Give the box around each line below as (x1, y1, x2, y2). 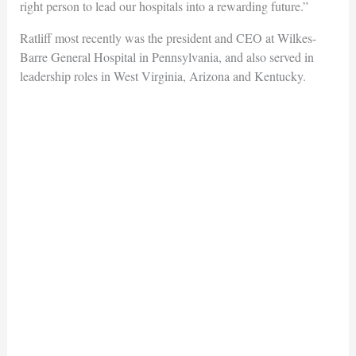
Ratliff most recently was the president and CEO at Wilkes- (19, 29, 316, 46)
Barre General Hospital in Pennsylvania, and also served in (19, 48, 314, 65)
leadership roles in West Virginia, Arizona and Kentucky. (19, 67, 306, 84)
